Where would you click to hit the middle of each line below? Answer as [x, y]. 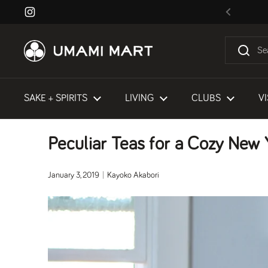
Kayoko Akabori [133, 175]
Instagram [48, 18]
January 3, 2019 [74, 175]
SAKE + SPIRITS [56, 98]
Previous [244, 18]
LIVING [139, 98]
